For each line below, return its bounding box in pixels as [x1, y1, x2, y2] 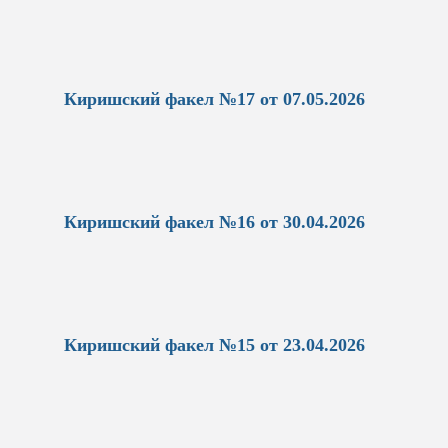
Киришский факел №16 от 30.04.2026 [63, 212, 365, 233]
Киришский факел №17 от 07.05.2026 [63, 89, 365, 110]
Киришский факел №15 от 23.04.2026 [63, 335, 365, 355]
